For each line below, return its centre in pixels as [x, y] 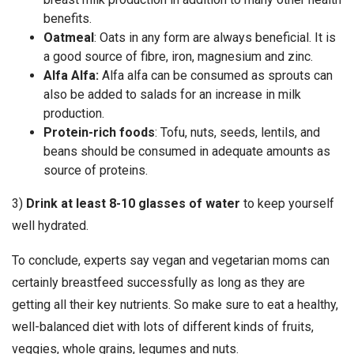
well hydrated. [50, 226]
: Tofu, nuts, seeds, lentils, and [237, 133]
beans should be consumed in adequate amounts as [187, 152]
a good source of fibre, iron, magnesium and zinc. [178, 57]
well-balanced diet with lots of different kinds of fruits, [163, 327]
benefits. [68, 19]
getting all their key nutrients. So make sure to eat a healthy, [175, 305]
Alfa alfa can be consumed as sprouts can [217, 76]
